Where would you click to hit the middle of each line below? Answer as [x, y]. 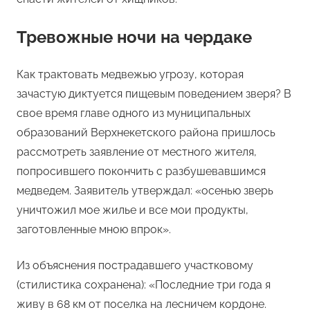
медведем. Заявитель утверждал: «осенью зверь [145, 191]
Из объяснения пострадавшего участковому [135, 266]
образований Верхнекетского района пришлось [146, 133]
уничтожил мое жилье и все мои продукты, [133, 210]
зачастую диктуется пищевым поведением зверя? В [154, 94]
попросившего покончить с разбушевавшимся [141, 172]
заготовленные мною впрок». [94, 230]
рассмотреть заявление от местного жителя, [137, 152]
